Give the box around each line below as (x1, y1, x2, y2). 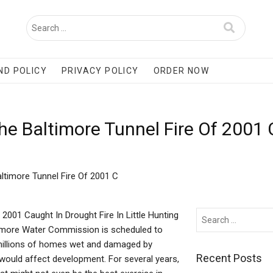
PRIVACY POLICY (62, 66, 139, 76)
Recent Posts (196, 252, 262, 264)
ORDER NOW (153, 66, 210, 76)
